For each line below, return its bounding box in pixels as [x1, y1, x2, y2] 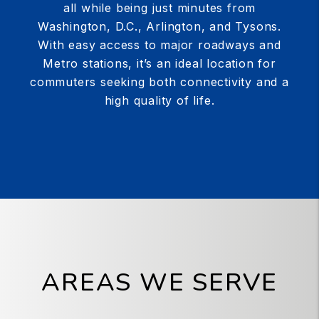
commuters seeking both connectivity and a [30, 75, 289, 90]
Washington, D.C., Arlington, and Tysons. [38, 19, 281, 34]
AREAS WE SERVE [41, 266, 278, 300]
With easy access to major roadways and [38, 38, 281, 53]
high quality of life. [104, 93, 215, 108]
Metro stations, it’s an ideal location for [43, 56, 276, 71]
